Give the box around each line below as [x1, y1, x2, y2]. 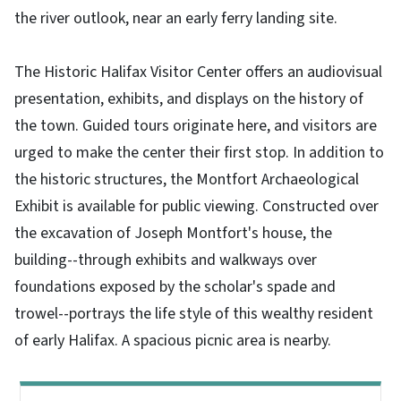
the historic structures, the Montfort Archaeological [14, 167, 359, 191]
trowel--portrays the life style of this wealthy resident [14, 302, 373, 325]
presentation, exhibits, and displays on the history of [14, 87, 363, 110]
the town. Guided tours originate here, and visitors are [14, 114, 377, 137]
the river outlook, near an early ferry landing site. [14, 6, 337, 30]
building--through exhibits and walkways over [14, 248, 317, 271]
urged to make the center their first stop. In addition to [14, 141, 384, 164]
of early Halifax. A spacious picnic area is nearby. [14, 328, 331, 352]
